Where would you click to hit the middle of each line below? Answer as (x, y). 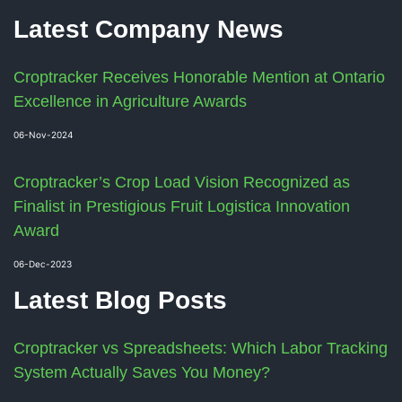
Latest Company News (149, 29)
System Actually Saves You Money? (142, 372)
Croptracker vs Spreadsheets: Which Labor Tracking (201, 348)
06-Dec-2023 (43, 263)
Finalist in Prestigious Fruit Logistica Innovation (182, 206)
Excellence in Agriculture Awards (130, 101)
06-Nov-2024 (43, 134)
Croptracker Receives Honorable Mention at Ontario (199, 77)
